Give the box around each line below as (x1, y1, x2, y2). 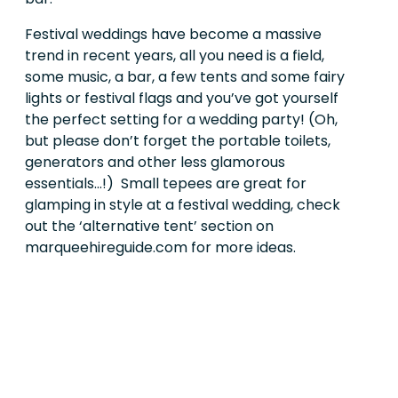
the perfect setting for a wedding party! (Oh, (25, 108, 338, 130)
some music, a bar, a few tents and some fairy (25, 66, 345, 87)
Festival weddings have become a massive (25, 23, 322, 44)
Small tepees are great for (121, 172, 306, 194)
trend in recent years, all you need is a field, (25, 44, 324, 66)
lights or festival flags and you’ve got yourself (25, 87, 338, 108)
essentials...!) (25, 172, 114, 194)
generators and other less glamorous (25, 151, 285, 172)
